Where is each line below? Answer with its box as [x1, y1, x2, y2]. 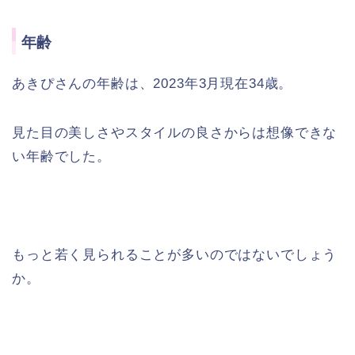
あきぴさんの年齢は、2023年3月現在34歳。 [12, 76, 293, 92]
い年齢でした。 [12, 149, 111, 165]
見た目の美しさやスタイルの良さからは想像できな [12, 125, 338, 141]
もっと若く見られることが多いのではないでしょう [12, 247, 338, 263]
